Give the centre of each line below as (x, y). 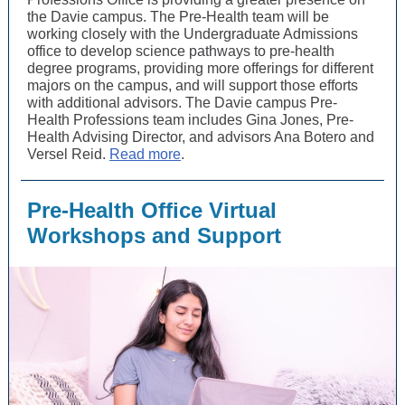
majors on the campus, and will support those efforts (193, 85)
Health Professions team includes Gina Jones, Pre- (190, 120)
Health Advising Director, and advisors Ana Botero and (201, 137)
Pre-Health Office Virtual (152, 210)
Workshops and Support (154, 235)
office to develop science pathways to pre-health (181, 51)
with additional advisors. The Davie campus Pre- (182, 103)
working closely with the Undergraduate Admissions (193, 34)
